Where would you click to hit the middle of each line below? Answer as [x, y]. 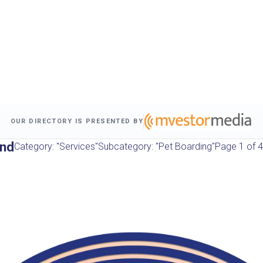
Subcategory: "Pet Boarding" [156, 146]
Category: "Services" [56, 146]
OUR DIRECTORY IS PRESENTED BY [77, 122]
